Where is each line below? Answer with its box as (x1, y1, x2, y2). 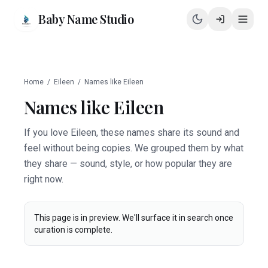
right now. (24, 173, 63, 185)
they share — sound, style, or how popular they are (24, 158, 232, 169)
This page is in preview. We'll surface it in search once (34, 213, 233, 223)
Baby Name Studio (38, 11, 133, 27)
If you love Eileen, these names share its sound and (24, 127, 239, 138)
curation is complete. (34, 225, 112, 234)
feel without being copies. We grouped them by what (24, 142, 243, 154)
